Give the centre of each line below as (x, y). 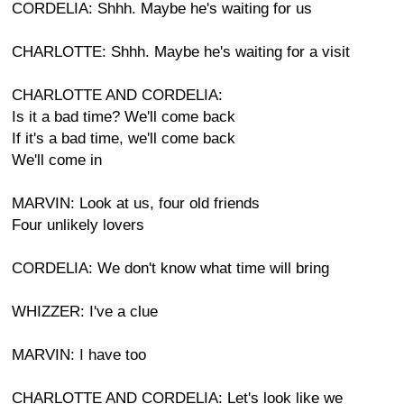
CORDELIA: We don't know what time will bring (170, 268)
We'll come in (57, 160)
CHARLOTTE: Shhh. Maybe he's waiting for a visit (181, 52)
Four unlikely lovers (78, 225)
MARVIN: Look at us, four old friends (136, 203)
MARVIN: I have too (79, 355)
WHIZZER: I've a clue (85, 312)
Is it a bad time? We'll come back (124, 117)
